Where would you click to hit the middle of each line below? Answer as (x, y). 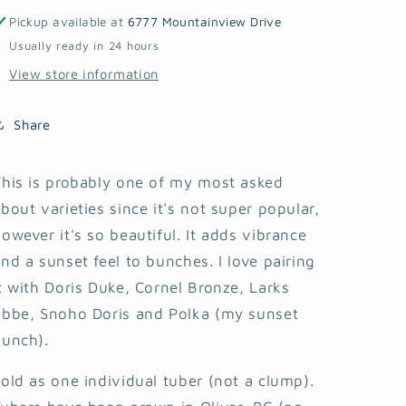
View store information (84, 73)
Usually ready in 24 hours (84, 45)
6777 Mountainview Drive (204, 22)
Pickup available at (68, 22)
